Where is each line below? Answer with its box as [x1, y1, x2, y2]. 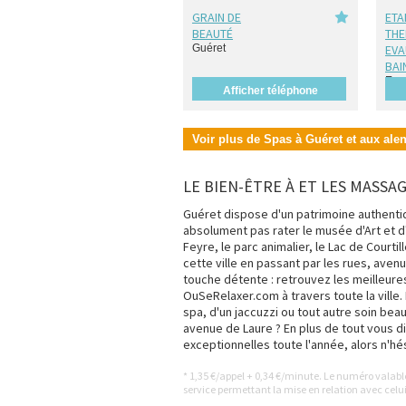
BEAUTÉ [192, 25, 233, 42]
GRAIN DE [192, 9, 241, 25]
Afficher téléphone [220, 84, 318, 97]
